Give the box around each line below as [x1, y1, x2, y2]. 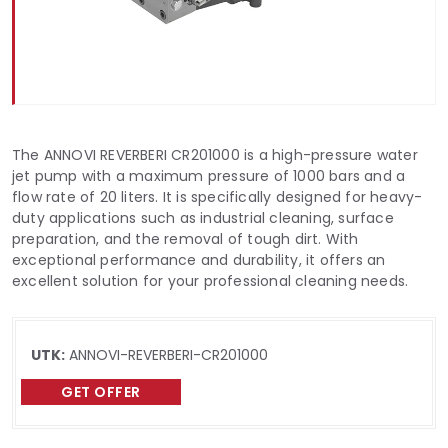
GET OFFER [61, 382, 141, 402]
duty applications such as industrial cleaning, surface [12, 208, 394, 228]
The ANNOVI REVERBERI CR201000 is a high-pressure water [12, 145, 418, 165]
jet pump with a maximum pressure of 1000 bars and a [12, 166, 406, 186]
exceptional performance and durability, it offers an [12, 250, 386, 270]
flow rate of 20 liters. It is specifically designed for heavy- [12, 187, 423, 207]
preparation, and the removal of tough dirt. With [12, 229, 359, 249]
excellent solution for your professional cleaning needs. [12, 271, 409, 291]
